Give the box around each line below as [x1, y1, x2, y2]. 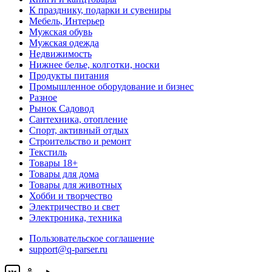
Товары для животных [29, 179, 122, 190]
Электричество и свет [29, 201, 120, 212]
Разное [29, 92, 57, 103]
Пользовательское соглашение [29, 233, 154, 243]
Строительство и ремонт [29, 135, 131, 146]
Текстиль [29, 146, 67, 157]
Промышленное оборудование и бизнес [29, 81, 194, 92]
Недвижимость [29, 48, 92, 59]
